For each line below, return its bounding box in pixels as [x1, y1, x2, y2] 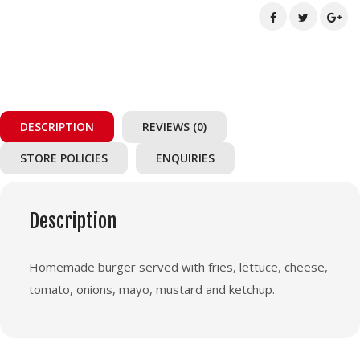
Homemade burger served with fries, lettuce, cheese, [29, 258, 328, 275]
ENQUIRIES [156, 149, 215, 166]
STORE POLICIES [20, 149, 108, 166]
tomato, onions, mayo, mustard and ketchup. [29, 280, 275, 297]
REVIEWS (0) [142, 118, 207, 134]
